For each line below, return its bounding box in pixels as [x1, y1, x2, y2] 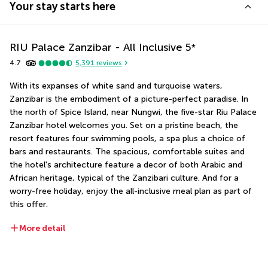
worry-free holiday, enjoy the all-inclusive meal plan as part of [10, 185, 252, 196]
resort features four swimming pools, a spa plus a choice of [10, 133, 245, 144]
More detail [19, 223, 66, 233]
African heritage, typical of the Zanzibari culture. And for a [10, 172, 239, 183]
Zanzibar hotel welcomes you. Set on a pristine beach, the [10, 120, 238, 130]
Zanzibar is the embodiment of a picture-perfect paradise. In [10, 93, 248, 104]
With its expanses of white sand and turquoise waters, [10, 80, 223, 91]
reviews [95, 59, 123, 68]
